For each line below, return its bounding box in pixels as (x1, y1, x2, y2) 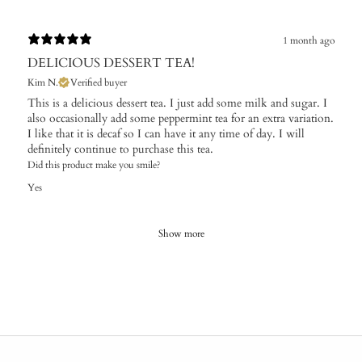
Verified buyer (70, 75, 127, 89)
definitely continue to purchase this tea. (27, 141, 213, 157)
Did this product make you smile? (27, 158, 161, 171)
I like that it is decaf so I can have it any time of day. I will (27, 125, 305, 141)
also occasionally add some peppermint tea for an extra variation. (27, 110, 334, 126)
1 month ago (283, 34, 335, 47)
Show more (158, 226, 204, 240)
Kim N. (27, 75, 58, 89)
